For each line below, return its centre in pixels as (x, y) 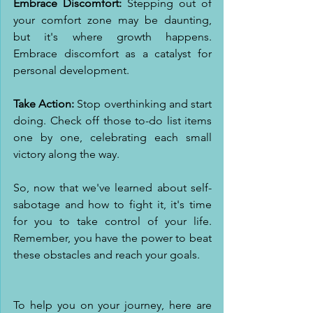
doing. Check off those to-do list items (112, 121)
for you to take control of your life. (112, 221)
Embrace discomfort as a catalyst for (112, 53)
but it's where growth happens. (112, 37)
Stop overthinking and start (143, 104)
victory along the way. (66, 154)
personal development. (71, 70)
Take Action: (44, 104)
